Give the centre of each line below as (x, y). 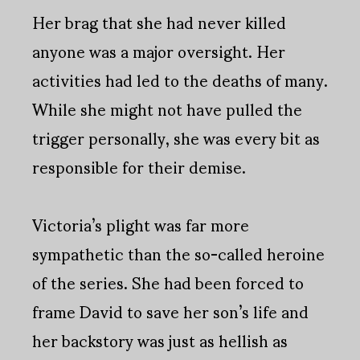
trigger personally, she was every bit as (176, 138)
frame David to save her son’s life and (170, 311)
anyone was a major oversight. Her (159, 51)
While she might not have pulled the (167, 109)
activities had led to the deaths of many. (180, 80)
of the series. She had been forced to (168, 282)
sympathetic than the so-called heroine (178, 254)
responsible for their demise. (139, 167)
